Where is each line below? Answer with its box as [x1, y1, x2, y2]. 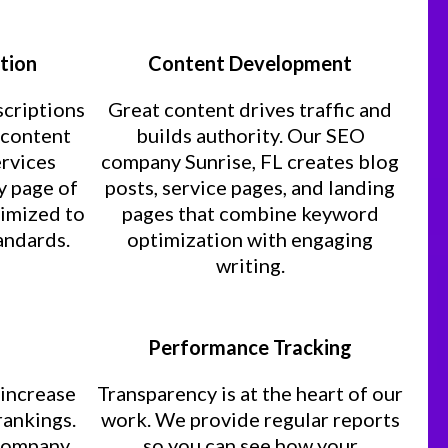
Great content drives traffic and [108, 97, 392, 121]
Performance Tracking [148, 335, 352, 359]
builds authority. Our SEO [135, 123, 365, 147]
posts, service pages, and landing [105, 175, 395, 199]
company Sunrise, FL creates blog [101, 149, 399, 173]
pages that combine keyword [121, 201, 379, 225]
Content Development [148, 51, 352, 75]
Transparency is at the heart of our [97, 381, 403, 405]
